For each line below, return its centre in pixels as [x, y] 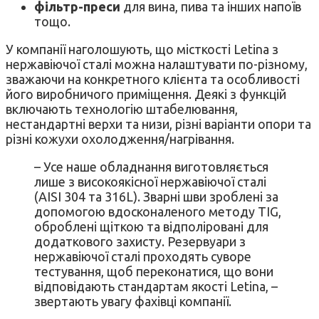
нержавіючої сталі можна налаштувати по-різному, [157, 64]
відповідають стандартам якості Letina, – [156, 287]
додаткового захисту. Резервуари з [140, 242]
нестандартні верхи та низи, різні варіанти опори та [158, 124]
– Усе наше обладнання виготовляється [151, 167]
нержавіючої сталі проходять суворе [143, 257]
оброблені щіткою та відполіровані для [151, 227]
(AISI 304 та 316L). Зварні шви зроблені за [156, 197]
